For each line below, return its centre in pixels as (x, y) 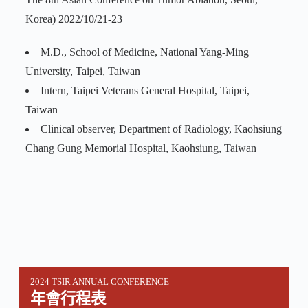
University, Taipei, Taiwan (82, 71)
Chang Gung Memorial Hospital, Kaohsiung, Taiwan (141, 148)
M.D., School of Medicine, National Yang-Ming (144, 52)
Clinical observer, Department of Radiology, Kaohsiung (161, 129)
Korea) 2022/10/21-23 (74, 19)
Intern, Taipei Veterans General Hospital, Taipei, (145, 91)
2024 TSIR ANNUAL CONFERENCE (99, 282)
